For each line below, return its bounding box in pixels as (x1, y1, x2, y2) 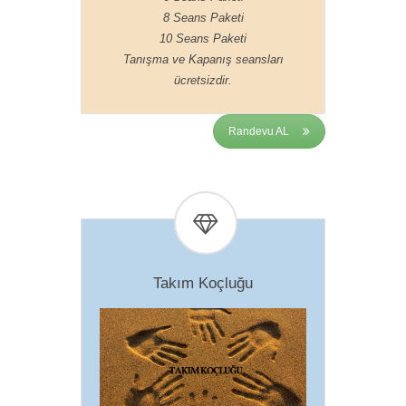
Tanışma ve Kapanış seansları (122, 53, 284, 67)
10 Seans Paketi (159, 32, 246, 46)
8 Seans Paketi (162, 11, 244, 25)
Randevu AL (228, 125, 289, 139)
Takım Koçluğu (153, 275, 253, 293)
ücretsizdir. (174, 73, 232, 88)
